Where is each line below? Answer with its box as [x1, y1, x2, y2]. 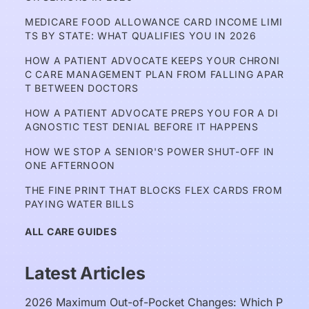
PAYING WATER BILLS [25, 198, 134, 210]
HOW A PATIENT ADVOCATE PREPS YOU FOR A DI [25, 107, 279, 119]
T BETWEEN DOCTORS [25, 82, 139, 94]
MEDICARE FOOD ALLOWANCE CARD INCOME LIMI [25, 16, 283, 28]
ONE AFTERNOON [25, 159, 116, 171]
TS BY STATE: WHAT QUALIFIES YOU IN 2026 [25, 30, 257, 41]
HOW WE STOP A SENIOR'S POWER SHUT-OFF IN [25, 146, 275, 157]
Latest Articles [25, 263, 146, 283]
